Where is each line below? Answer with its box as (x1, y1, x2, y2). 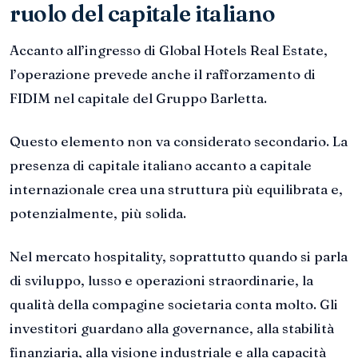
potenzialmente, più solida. (10, 204, 186, 221)
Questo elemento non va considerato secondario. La (10, 132, 348, 149)
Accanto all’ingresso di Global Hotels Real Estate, (10, 42, 328, 59)
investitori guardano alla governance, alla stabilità (10, 319, 334, 336)
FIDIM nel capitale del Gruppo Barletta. (10, 89, 267, 107)
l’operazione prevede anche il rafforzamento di (10, 66, 316, 83)
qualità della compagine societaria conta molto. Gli (10, 295, 338, 312)
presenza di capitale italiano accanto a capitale (10, 156, 312, 173)
